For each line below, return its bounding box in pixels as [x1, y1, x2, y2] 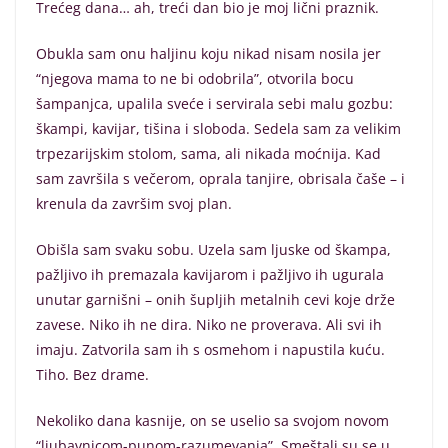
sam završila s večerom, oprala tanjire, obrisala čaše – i [36, 169, 405, 189]
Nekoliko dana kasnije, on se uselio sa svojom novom [36, 411, 389, 431]
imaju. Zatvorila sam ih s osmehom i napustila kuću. [36, 340, 385, 360]
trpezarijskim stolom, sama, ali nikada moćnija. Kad [36, 144, 381, 164]
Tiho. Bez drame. [36, 365, 149, 385]
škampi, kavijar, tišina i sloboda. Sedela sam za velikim [36, 119, 401, 139]
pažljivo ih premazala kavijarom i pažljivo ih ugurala [36, 265, 384, 285]
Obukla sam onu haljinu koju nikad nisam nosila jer [36, 44, 381, 64]
